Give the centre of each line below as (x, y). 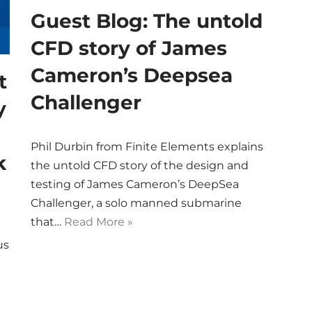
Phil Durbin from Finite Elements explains (147, 146)
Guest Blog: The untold (147, 21)
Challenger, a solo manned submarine (136, 203)
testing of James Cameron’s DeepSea (135, 184)
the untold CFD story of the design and (140, 165)
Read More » (99, 221)
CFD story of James (129, 48)
